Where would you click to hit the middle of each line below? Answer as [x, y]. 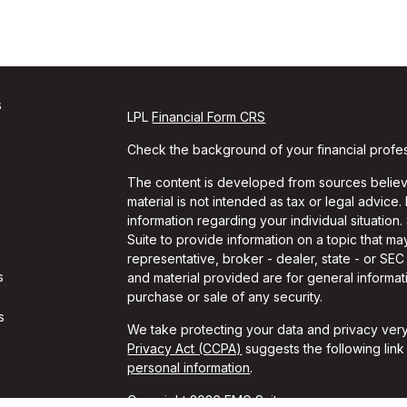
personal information [189, 367]
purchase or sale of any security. [225, 297]
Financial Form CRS [209, 117]
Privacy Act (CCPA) [185, 348]
